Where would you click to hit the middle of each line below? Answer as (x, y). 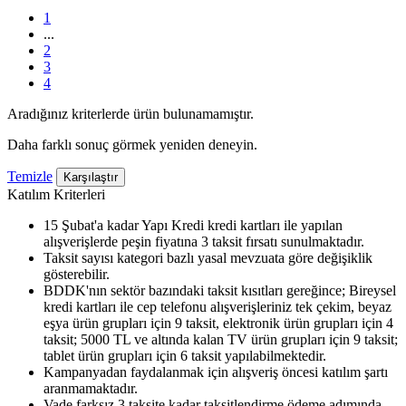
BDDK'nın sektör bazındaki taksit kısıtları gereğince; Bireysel (220, 290)
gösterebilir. (77, 274)
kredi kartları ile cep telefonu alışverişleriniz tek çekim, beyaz (217, 306)
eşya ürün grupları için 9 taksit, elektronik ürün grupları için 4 (218, 323)
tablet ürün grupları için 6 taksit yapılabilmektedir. (185, 355)
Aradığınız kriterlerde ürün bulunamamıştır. (130, 113)
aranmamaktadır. (91, 388)
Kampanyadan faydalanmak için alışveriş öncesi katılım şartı (216, 372)
